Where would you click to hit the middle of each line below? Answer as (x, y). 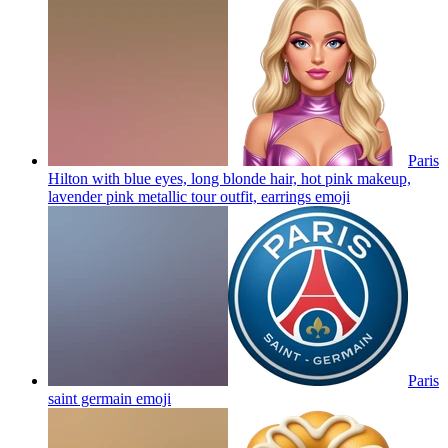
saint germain (90, 398)
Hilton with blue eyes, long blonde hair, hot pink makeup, (229, 178)
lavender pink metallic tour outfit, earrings (179, 196)
